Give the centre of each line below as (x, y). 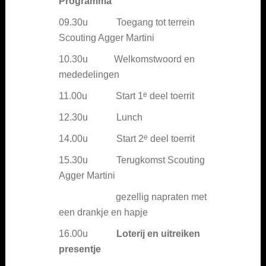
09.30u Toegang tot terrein (127, 22)
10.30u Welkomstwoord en (127, 59)
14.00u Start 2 (101, 138)
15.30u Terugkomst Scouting (132, 160)
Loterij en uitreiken (158, 233)
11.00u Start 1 (101, 96)
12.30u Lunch (101, 117)
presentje (80, 249)
